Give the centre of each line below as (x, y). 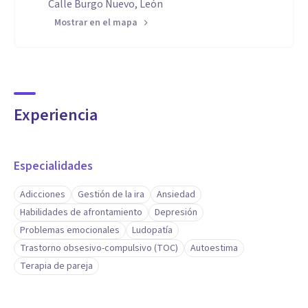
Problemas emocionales (70, 230)
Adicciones (43, 195)
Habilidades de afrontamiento (81, 212)
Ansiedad (176, 195)
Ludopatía (152, 230)
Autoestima (214, 248)
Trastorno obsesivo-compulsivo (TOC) (99, 248)
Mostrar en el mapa (96, 23)
